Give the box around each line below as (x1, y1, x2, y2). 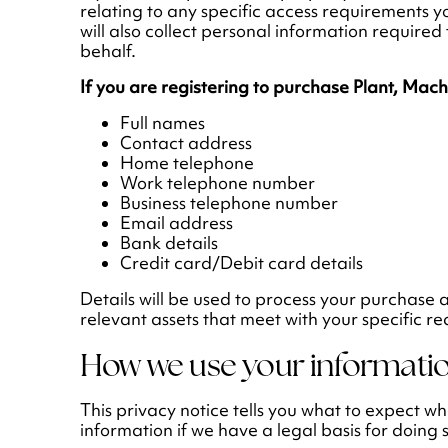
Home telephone (120, 152, 254, 175)
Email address (120, 212, 233, 235)
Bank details (120, 232, 218, 255)
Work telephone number (120, 172, 315, 195)
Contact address (120, 132, 252, 155)
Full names (120, 112, 205, 135)
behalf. (80, 40, 136, 63)
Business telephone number (120, 192, 338, 215)
